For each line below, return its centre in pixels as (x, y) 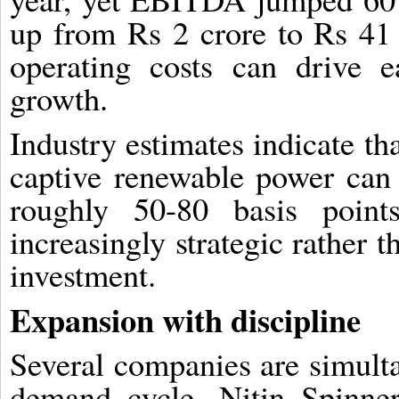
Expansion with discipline (185, 319)
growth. (59, 98)
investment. (83, 274)
